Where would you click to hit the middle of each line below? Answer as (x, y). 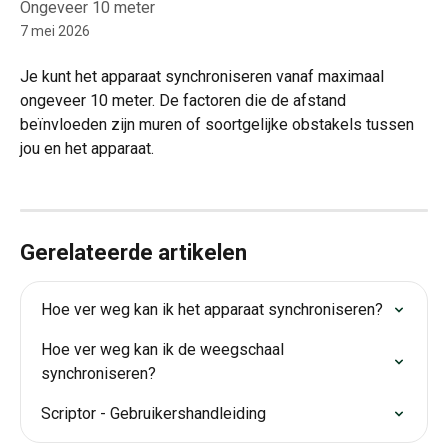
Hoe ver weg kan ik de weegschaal (164, 350)
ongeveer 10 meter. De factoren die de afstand (185, 100)
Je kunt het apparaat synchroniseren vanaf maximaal (204, 76)
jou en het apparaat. (87, 148)
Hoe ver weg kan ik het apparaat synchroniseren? (212, 310)
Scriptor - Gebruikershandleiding (153, 414)
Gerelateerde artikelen (133, 253)
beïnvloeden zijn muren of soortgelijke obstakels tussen (219, 124)
